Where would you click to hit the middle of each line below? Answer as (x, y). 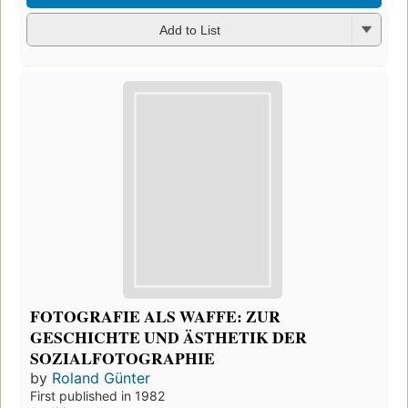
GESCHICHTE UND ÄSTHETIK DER (168, 337)
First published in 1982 (97, 396)
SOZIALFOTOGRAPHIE (122, 358)
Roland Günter (101, 378)
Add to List (189, 31)
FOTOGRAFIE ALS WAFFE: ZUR (155, 316)
